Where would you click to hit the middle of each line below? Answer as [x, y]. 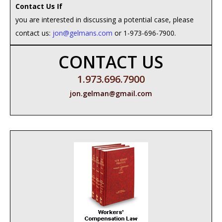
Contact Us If [39, 6]
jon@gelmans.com [83, 33]
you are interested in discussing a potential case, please [105, 20]
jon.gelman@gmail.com [111, 93]
